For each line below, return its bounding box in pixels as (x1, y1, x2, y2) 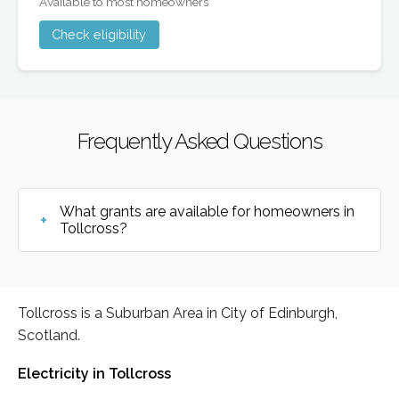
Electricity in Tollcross (18, 364, 171, 382)
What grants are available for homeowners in (60, 202, 355, 220)
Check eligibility (52, 27, 147, 43)
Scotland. (18, 326, 80, 344)
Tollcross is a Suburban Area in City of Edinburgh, (18, 304, 338, 322)
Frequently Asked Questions (77, 127, 322, 154)
